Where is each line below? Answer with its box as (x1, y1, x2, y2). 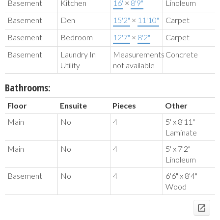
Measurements (113, 50, 165, 59)
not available (113, 60, 155, 70)
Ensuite (60, 101, 87, 110)
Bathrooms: (5, 81, 51, 95)
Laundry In (60, 50, 96, 59)
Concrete (165, 50, 198, 59)
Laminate (165, 128, 197, 137)
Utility (60, 60, 80, 70)
